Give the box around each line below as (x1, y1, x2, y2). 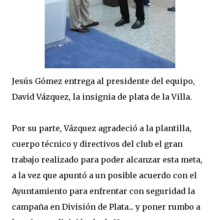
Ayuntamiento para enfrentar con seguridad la (12, 186, 195, 196)
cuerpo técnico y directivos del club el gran (12, 139, 183, 149)
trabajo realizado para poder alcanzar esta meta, (12, 155, 202, 165)
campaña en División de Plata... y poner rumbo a (12, 202, 200, 212)
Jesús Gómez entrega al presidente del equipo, (12, 76, 195, 86)
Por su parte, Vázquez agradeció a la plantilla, (12, 123, 192, 133)
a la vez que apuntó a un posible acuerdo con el (12, 170, 197, 180)
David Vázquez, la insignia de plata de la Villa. (12, 92, 192, 102)
